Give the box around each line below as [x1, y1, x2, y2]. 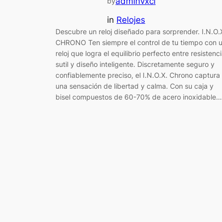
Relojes [116, 15, 145, 25]
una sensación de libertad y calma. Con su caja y [55, 82, 214, 91]
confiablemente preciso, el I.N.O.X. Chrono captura [55, 71, 220, 80]
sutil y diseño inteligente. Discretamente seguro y [55, 60, 215, 69]
